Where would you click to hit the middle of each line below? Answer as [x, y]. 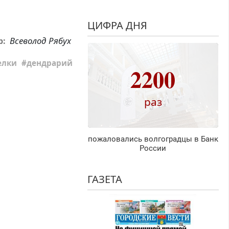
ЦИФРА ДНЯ [117, 26]
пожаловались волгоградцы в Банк [153, 139]
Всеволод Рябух [40, 40]
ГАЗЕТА [105, 179]
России [153, 148]
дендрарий [50, 63]
